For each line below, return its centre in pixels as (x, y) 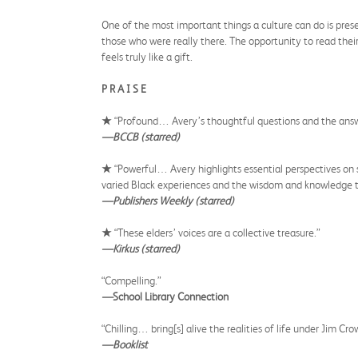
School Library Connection (171, 296)
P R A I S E (124, 89)
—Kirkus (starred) (141, 249)
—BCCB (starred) (141, 137)
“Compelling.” (131, 280)
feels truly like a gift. (147, 57)
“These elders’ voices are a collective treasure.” (216, 233)
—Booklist (125, 344)
